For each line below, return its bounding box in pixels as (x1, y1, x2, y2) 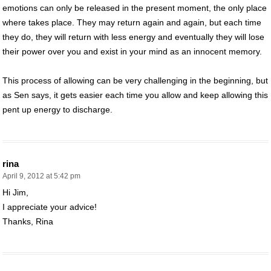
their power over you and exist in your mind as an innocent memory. (2, 46, 262, 56)
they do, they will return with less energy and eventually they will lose (2, 31, 264, 42)
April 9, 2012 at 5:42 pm (2, 171, 80, 180)
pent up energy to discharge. (2, 104, 113, 114)
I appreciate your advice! (2, 201, 97, 212)
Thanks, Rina (2, 216, 53, 226)
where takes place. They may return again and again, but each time (2, 17, 261, 27)
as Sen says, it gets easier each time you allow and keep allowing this (2, 90, 268, 100)
